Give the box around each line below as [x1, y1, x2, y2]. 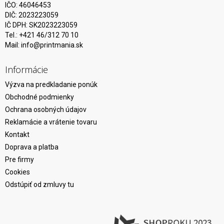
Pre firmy [5, 155, 34, 163]
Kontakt [5, 130, 29, 138]
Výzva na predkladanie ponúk [5, 80, 97, 88]
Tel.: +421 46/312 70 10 [5, 30, 78, 39]
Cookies [5, 167, 30, 176]
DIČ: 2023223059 [5, 10, 58, 19]
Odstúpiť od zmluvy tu [5, 180, 74, 188]
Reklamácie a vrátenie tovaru [5, 117, 97, 126]
